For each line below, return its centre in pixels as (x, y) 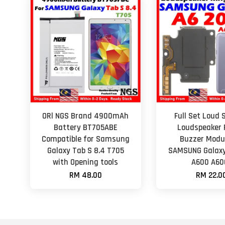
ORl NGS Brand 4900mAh (86, 116)
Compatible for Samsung (85, 139)
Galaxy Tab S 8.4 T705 (85, 151)
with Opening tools (86, 162)
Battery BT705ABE (85, 128)
